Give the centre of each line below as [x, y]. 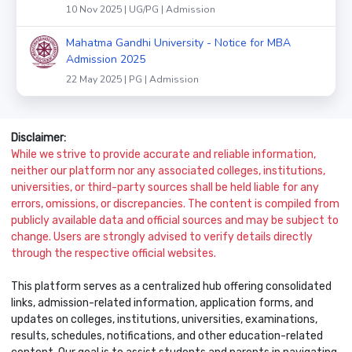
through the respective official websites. [114, 253]
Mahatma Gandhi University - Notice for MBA [178, 42]
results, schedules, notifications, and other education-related [167, 335]
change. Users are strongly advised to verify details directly [162, 236]
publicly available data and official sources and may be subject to [175, 220]
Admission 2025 [106, 59]
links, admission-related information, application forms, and [162, 302]
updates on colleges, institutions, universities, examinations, [164, 319]
